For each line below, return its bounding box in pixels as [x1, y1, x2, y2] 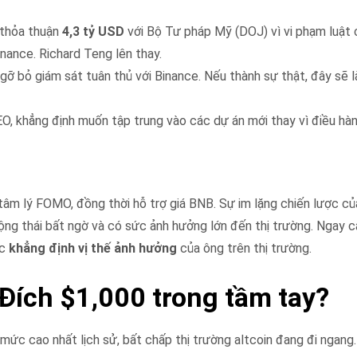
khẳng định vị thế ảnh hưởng [9, 240, 178, 256]
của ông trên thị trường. [177, 240, 312, 256]
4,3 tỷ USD [62, 23, 125, 39]
